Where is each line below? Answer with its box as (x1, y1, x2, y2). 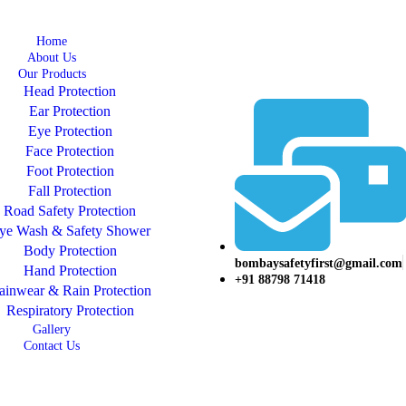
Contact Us (24, 339, 81, 353)
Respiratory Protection (5, 303, 134, 318)
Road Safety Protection (4, 203, 137, 218)
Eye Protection (27, 123, 112, 139)
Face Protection (25, 143, 115, 159)
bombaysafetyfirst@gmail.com (235, 256, 402, 271)
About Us (27, 51, 77, 64)
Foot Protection (25, 163, 114, 179)
